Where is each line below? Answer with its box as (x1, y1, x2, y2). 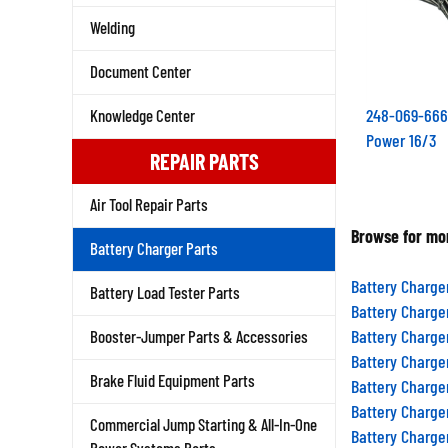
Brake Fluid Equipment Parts (90, 370, 255, 390)
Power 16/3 (366, 121, 437, 143)
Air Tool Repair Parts (90, 194, 208, 214)
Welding (90, 17, 135, 37)
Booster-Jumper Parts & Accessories (90, 326, 308, 346)
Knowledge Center (90, 105, 195, 125)
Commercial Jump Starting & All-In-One (90, 414, 317, 434)
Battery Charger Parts (90, 238, 218, 258)
